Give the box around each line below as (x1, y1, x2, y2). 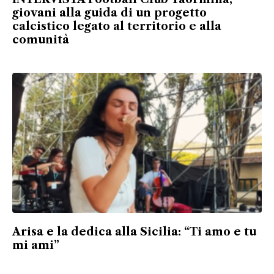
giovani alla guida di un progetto (12, 6, 207, 20)
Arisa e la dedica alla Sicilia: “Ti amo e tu (12, 225, 256, 239)
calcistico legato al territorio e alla (12, 19, 221, 33)
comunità (12, 32, 69, 46)
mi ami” (12, 239, 59, 253)
